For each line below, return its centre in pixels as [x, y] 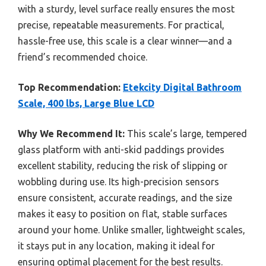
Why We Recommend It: [71, 133]
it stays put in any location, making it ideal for [116, 246]
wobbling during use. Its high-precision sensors [118, 181]
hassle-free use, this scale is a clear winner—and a [125, 41]
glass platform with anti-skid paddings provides [121, 149]
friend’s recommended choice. [83, 57]
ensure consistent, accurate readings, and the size [125, 197]
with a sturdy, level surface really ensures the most [126, 9]
